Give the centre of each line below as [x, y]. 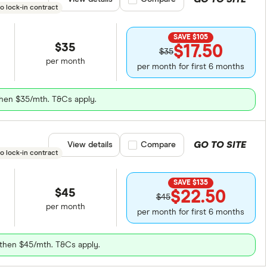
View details [90, 145]
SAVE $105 [191, 37]
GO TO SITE [220, 145]
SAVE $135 [191, 183]
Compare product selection [180, 145]
